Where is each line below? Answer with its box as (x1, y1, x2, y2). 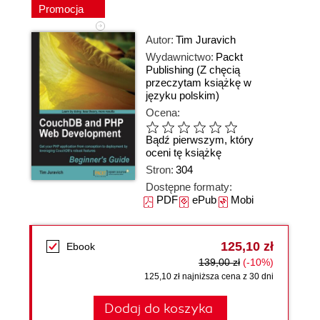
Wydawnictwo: (146, 51, 214, 63)
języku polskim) (146, 89, 219, 101)
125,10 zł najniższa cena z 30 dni (144, 271, 274, 281)
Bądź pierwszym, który (146, 134, 254, 146)
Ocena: (146, 106, 180, 119)
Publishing (146, 64, 194, 76)
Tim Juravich (176, 34, 236, 46)
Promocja (39, 3, 86, 15)
